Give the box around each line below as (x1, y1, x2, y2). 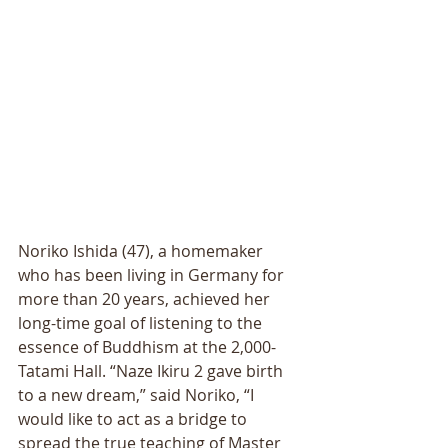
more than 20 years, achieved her (18, 288, 274, 311)
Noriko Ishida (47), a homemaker (18, 240, 267, 263)
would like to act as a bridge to (18, 408, 251, 431)
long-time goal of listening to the (18, 312, 266, 335)
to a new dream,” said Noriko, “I (18, 384, 258, 407)
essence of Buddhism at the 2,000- (18, 336, 276, 359)
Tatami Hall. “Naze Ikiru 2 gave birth (18, 360, 287, 383)
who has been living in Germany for (18, 264, 288, 287)
